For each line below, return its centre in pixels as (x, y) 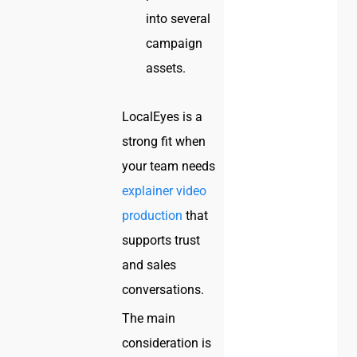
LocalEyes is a (163, 117)
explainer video (165, 191)
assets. (166, 69)
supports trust (161, 241)
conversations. (163, 290)
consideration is (167, 343)
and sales (149, 265)
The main (149, 319)
